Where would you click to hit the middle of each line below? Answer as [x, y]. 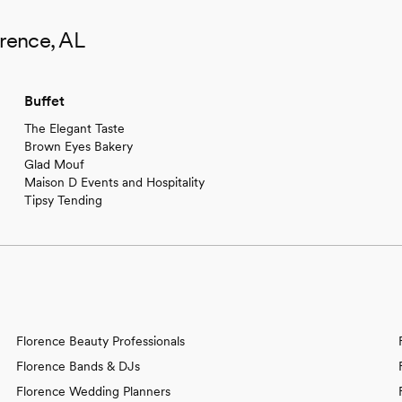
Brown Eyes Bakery [78, 146]
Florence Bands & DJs [78, 366]
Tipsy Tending [63, 200]
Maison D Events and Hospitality [114, 182]
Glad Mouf [54, 164]
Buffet [44, 100]
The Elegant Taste [74, 128]
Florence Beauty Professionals [100, 341]
